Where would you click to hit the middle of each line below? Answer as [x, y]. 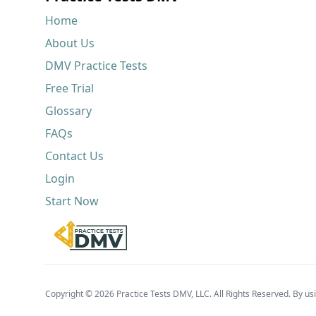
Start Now [72, 201]
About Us [70, 43]
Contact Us [74, 156]
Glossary [68, 111]
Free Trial [69, 88]
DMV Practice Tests [96, 66]
